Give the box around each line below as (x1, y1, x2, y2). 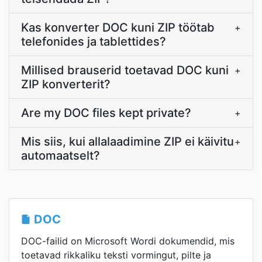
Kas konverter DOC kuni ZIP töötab (21, 20, 215, 35)
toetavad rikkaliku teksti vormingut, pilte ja (21, 249, 211, 261)
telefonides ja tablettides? (21, 35, 166, 49)
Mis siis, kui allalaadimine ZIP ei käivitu (21, 135, 234, 149)
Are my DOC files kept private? (21, 106, 191, 120)
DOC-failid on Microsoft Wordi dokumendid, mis (21, 235, 235, 247)
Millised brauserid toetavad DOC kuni (21, 63, 229, 77)
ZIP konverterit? (21, 77, 111, 91)
